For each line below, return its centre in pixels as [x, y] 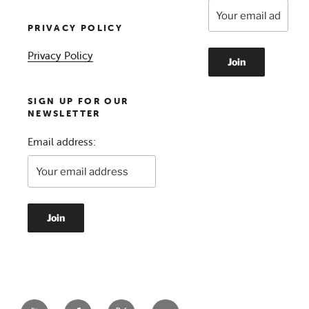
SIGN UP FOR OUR [78, 101]
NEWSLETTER [64, 114]
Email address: [61, 141]
